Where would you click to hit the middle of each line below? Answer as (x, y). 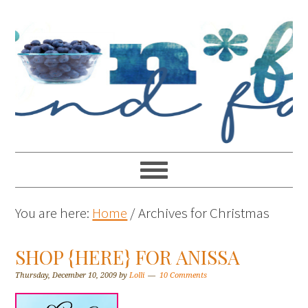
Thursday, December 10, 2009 (66, 275)
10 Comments (184, 275)
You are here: (54, 213)
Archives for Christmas (203, 213)
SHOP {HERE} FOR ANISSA (128, 257)
